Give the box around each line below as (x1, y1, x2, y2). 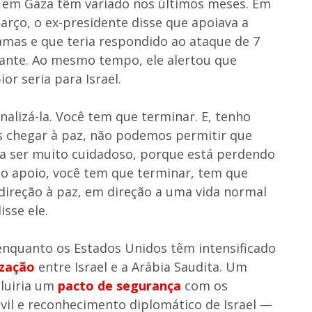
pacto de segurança (58, 276, 181, 294)
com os (181, 276, 228, 294)
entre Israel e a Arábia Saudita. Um (35, 258, 247, 275)
